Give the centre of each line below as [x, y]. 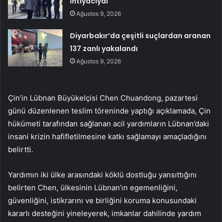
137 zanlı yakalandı [104, 49]
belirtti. [21, 150]
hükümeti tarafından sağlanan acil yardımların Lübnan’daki [109, 124]
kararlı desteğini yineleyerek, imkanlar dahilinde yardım [105, 214]
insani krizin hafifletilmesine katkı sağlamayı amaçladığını [107, 137]
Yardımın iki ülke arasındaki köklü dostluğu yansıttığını [102, 175]
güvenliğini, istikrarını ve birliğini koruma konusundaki [102, 201]
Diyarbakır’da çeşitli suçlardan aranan [140, 36]
